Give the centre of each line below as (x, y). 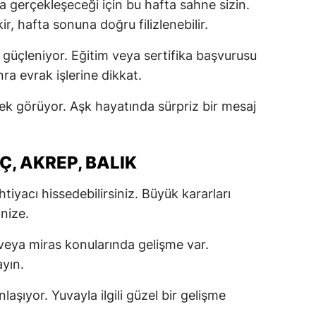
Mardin (252, 108)
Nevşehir (256, 195)
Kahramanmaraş (274, 79)
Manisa (252, 50)
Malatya (254, 22)
